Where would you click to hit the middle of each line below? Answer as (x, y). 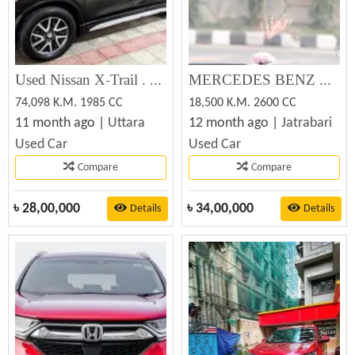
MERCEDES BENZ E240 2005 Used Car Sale (325, 80)
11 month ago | (61, 123)
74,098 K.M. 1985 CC (69, 103)
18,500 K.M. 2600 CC (242, 103)
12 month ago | (235, 123)
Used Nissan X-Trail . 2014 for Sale (156, 80)
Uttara (126, 123)
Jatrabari (307, 123)
